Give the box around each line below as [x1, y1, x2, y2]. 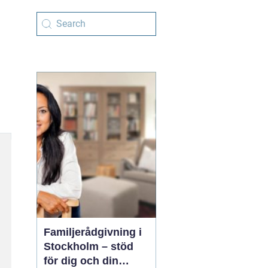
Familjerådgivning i [44, 226, 142, 238]
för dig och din [44, 255, 118, 267]
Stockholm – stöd [44, 240, 133, 252]
